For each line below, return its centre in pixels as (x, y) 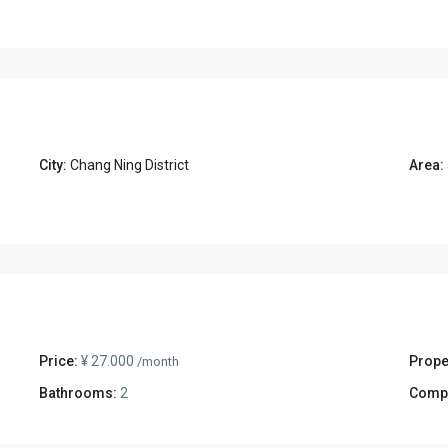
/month (158, 361)
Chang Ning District (129, 164)
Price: (58, 360)
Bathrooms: (78, 392)
